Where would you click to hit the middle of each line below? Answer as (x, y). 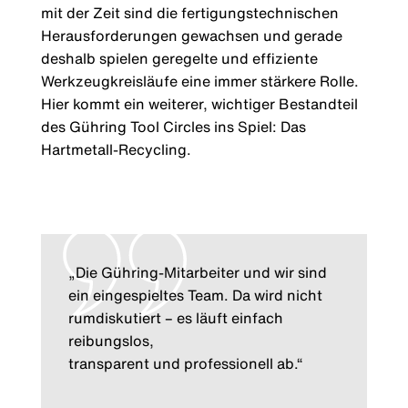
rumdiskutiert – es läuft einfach (175, 318)
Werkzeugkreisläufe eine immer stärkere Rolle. (199, 82)
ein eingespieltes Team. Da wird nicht (195, 296)
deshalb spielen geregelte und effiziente (179, 59)
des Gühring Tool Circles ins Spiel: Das (173, 127)
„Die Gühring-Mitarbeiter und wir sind (197, 273)
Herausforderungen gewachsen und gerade (191, 36)
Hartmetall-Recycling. (116, 150)
